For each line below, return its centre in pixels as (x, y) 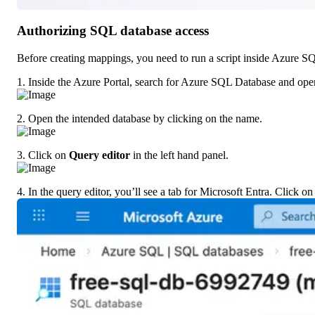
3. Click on (43, 155)
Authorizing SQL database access (113, 31)
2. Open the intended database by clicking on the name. (140, 118)
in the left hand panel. (179, 155)
